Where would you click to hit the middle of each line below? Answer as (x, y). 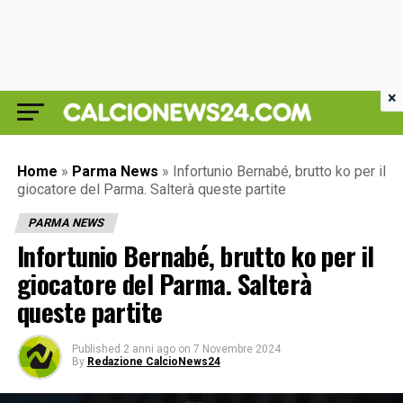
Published (96, 349)
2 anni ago (149, 349)
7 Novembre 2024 (237, 349)
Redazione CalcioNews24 (153, 362)
